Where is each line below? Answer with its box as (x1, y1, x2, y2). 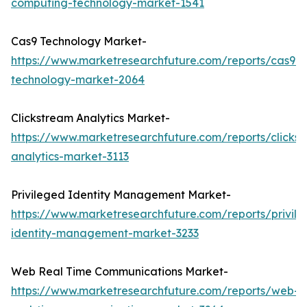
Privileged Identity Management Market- (11, 188, 231, 202)
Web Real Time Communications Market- (11, 265, 228, 279)
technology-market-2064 (11, 73, 145, 87)
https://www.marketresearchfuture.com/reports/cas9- (11, 53, 300, 68)
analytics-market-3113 (11, 149, 129, 164)
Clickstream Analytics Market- (11, 111, 170, 125)
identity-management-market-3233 (11, 226, 199, 241)
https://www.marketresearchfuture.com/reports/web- (11, 284, 299, 298)
